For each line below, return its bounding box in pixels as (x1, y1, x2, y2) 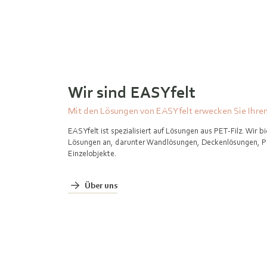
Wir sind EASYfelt (68, 82, 195, 102)
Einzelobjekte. (68, 148, 120, 158)
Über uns (85, 180, 117, 190)
